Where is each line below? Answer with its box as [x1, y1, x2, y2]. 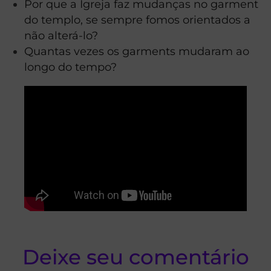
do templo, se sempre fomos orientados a [24, 13, 250, 26]
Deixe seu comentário [22, 244, 249, 270]
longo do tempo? [24, 60, 117, 73]
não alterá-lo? [24, 28, 98, 42]
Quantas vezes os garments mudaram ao [24, 44, 249, 57]
